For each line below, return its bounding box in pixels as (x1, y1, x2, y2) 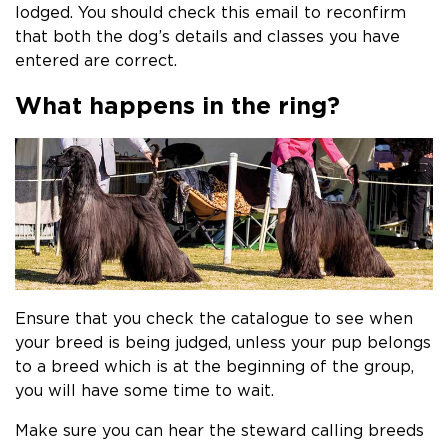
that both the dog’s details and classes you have (15, 27, 400, 45)
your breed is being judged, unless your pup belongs (15, 333, 431, 351)
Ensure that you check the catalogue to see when (15, 309, 413, 327)
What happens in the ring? (15, 92, 340, 118)
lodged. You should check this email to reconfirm (15, 3, 406, 21)
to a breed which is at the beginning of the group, (15, 357, 414, 375)
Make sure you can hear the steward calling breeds (15, 421, 424, 439)
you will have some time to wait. (15, 381, 274, 399)
